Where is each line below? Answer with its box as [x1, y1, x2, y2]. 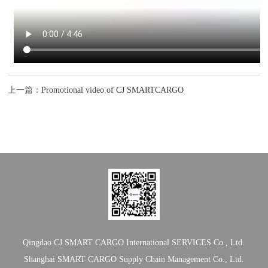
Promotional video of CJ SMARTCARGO [41, 86, 184, 95]
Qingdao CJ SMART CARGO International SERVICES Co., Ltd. [23, 238, 245, 247]
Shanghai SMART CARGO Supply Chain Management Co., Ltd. [23, 255, 244, 264]
